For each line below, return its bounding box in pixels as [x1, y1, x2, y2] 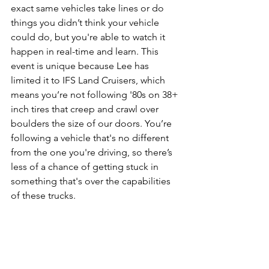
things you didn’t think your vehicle [11, 17, 162, 29]
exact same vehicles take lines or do [11, 2, 166, 14]
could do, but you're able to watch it [11, 31, 168, 43]
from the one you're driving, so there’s [11, 147, 175, 159]
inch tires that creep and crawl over [11, 103, 161, 115]
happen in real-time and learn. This [11, 46, 161, 58]
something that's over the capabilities [11, 175, 173, 187]
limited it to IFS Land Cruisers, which [11, 74, 168, 86]
